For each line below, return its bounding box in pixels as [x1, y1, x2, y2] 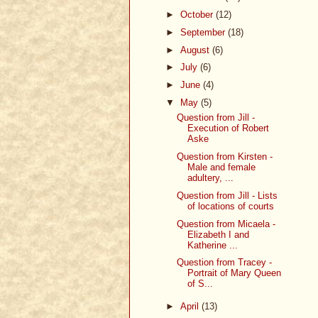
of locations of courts [187, 200, 275, 212]
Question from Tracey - [177, 257, 273, 268]
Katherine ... [187, 239, 238, 251]
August [180, 44, 212, 55]
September [180, 26, 228, 38]
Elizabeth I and [187, 229, 250, 240]
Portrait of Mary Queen [187, 268, 282, 279]
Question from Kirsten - [177, 151, 273, 163]
